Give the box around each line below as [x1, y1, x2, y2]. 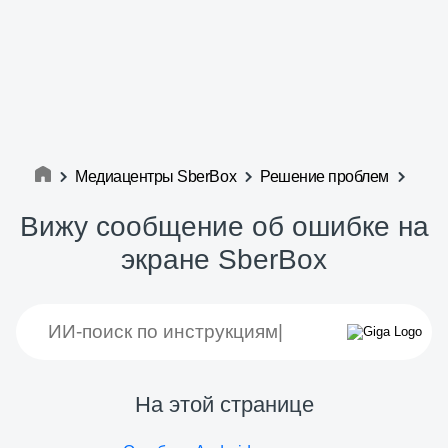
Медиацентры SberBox [75, 168, 237, 185]
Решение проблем [260, 168, 389, 185]
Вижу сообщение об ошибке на [19, 211, 429, 242]
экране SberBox [121, 244, 327, 275]
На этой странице [134, 392, 314, 417]
